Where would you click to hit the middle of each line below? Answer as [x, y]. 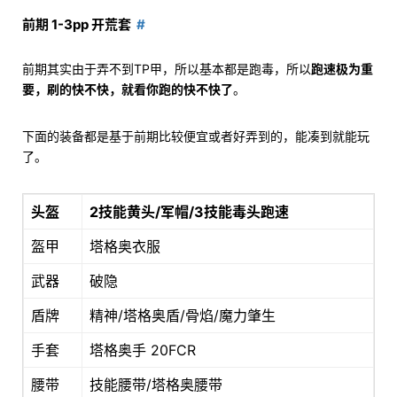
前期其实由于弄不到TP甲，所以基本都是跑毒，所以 [167, 69]
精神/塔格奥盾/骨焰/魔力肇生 [183, 316]
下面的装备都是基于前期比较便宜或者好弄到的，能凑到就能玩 [196, 136]
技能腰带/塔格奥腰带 [156, 385]
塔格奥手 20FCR [143, 350]
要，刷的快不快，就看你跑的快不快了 [128, 90]
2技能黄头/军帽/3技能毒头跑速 [189, 212]
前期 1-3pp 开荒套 [77, 25]
